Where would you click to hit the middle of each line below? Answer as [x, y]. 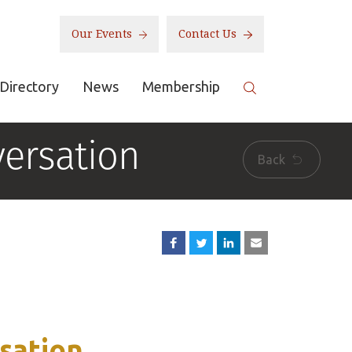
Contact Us [209, 34]
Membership [181, 86]
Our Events [103, 34]
